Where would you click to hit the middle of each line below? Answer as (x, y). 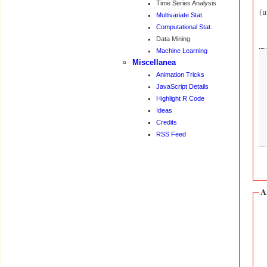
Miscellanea (154, 62)
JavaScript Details (182, 86)
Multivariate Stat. (180, 15)
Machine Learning (182, 51)
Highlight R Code (180, 98)
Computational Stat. (184, 27)
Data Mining (173, 39)
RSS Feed (171, 134)
